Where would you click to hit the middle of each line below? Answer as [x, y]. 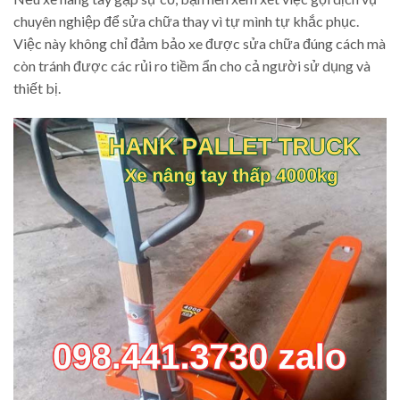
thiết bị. [37, 88]
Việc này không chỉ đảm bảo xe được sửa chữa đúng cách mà [200, 44]
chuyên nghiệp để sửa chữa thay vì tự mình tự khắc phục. [186, 21]
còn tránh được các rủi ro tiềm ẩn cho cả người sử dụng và [192, 66]
